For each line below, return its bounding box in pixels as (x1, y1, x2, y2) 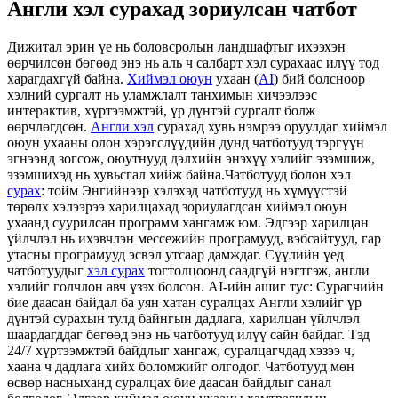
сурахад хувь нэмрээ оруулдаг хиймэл (154, 118, 387, 134)
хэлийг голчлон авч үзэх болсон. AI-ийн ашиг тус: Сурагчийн (7, 278, 384, 294)
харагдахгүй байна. (7, 70, 127, 86)
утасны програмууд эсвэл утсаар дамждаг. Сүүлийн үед (7, 246, 344, 262)
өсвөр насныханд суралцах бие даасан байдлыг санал (7, 374, 331, 390)
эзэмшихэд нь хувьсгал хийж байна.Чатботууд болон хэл (7, 166, 351, 182)
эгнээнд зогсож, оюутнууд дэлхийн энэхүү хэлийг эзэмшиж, (7, 150, 375, 166)
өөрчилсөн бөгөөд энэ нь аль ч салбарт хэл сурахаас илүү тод (7, 54, 379, 70)
